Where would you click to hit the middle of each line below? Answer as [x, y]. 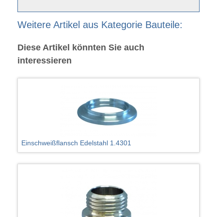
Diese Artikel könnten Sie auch [81, 48]
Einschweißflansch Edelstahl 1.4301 [77, 143]
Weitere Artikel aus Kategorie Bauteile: [100, 25]
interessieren [44, 61]
